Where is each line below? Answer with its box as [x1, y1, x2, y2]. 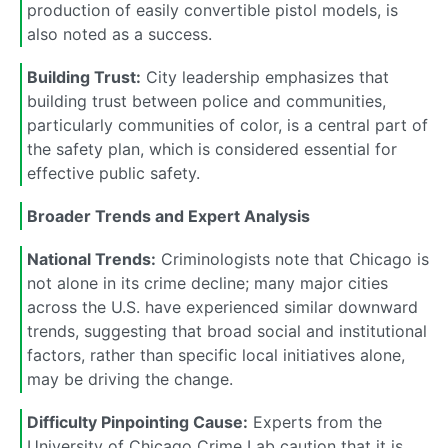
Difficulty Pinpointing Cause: [27, 412, 248, 433]
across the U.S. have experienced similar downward [27, 297, 418, 318]
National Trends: [27, 249, 156, 270]
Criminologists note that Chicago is [156, 249, 429, 270]
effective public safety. [27, 162, 200, 183]
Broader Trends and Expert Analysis [27, 206, 310, 227]
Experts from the [248, 412, 382, 433]
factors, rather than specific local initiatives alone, [27, 345, 405, 366]
